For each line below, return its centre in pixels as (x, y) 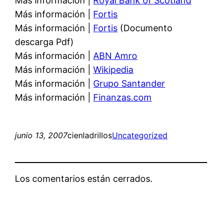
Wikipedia (113, 69)
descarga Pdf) (45, 42)
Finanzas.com (123, 97)
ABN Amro (115, 55)
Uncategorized (140, 135)
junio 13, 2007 (41, 135)
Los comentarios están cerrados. (84, 178)
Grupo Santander (129, 83)
